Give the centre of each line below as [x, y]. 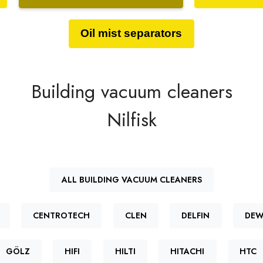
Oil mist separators [131, 33]
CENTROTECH [62, 216]
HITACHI [188, 252]
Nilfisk [131, 119]
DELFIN [196, 216]
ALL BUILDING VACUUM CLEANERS [131, 179]
